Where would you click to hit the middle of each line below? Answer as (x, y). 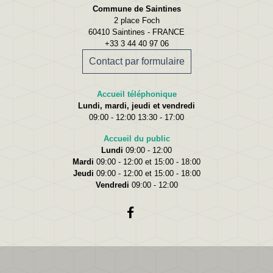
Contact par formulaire (136, 61)
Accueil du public (136, 138)
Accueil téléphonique (136, 94)
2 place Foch (136, 20)
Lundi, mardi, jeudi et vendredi (136, 105)
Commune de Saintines (136, 9)
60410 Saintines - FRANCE (136, 32)
